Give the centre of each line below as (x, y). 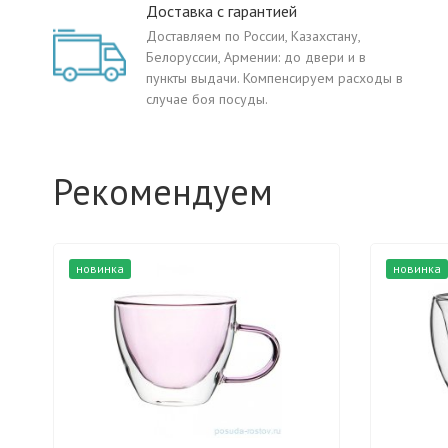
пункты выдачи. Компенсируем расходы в (274, 78)
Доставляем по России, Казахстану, (253, 36)
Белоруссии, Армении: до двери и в (256, 57)
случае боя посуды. (207, 99)
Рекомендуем (163, 191)
